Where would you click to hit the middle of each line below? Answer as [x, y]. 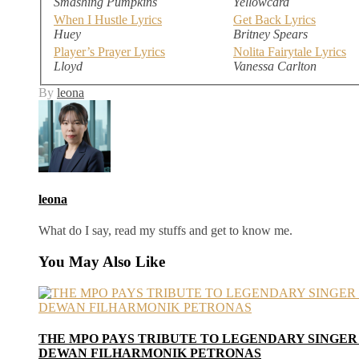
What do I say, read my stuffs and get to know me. [165, 231]
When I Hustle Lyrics [108, 19]
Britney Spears [270, 34]
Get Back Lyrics [274, 19]
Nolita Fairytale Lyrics [290, 51]
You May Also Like [102, 261]
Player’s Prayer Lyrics [109, 51]
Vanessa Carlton [275, 66]
